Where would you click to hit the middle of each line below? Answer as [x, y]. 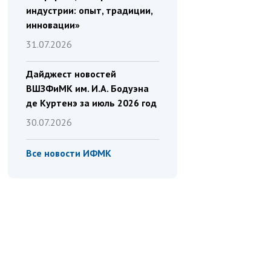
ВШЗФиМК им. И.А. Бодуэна [87, 88]
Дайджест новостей [71, 74]
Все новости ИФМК [68, 153]
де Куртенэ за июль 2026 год [91, 103]
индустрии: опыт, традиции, [89, 10]
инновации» [53, 25]
